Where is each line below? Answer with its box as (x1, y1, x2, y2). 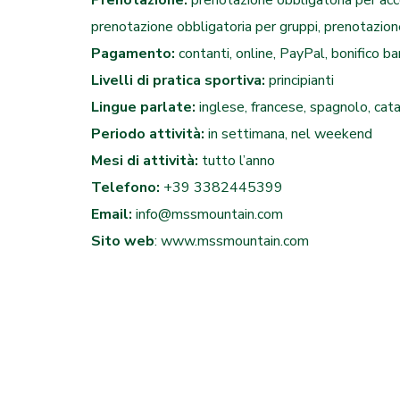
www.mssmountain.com (161, 231, 309, 251)
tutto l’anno (202, 151, 275, 171)
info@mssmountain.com (136, 204, 283, 224)
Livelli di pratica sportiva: (91, 71, 269, 90)
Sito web (91, 231, 154, 251)
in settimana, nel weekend (204, 124, 372, 144)
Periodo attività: (91, 124, 204, 144)
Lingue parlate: (91, 97, 199, 117)
